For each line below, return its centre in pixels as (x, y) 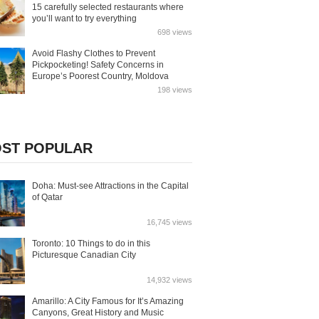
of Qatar (48, 197)
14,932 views (170, 280)
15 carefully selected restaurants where (108, 7)
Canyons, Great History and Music (98, 313)
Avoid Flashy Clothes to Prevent (94, 53)
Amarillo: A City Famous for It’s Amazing (108, 301)
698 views (175, 32)
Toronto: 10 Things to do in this (91, 244)
